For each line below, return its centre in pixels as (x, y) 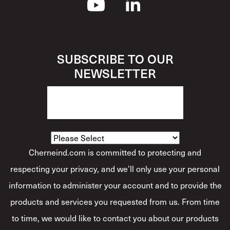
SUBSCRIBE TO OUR (115, 58)
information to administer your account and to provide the (115, 185)
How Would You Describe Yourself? (113, 125)
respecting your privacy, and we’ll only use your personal (115, 168)
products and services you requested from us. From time (115, 201)
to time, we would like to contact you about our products (115, 218)
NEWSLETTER (115, 73)
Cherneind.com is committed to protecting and (115, 152)
